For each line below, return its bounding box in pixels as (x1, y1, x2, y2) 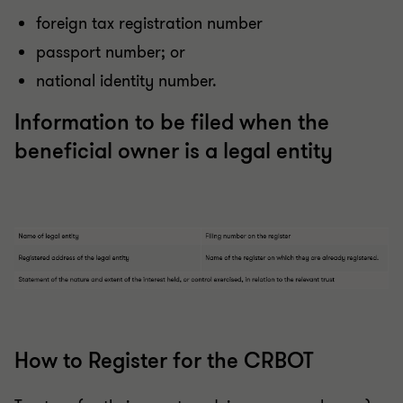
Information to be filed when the (14, 108, 329, 137)
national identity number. (36, 69, 217, 92)
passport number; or (36, 40, 185, 63)
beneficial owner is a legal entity (14, 137, 333, 166)
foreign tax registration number (36, 12, 263, 34)
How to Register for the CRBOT (14, 347, 314, 376)
